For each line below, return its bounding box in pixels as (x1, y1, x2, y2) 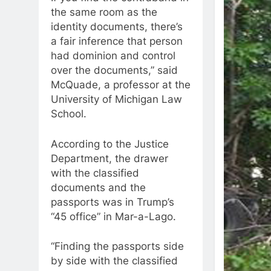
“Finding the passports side (51, 240, 184, 252)
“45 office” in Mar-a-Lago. (51, 210, 176, 223)
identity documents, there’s (51, 21, 183, 33)
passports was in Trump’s (51, 195, 174, 208)
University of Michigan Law (51, 93, 182, 105)
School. (51, 108, 87, 120)
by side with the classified (51, 255, 178, 267)
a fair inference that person (51, 35, 183, 47)
